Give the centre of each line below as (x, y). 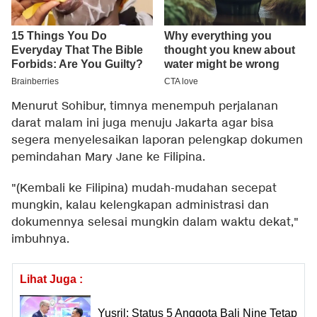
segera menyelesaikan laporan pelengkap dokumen (157, 141)
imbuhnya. (40, 240)
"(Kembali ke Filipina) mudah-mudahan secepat (144, 189)
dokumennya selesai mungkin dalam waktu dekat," (155, 223)
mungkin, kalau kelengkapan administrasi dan (140, 206)
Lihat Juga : (51, 279)
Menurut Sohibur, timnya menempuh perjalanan (145, 107)
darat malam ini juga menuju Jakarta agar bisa (143, 124)
